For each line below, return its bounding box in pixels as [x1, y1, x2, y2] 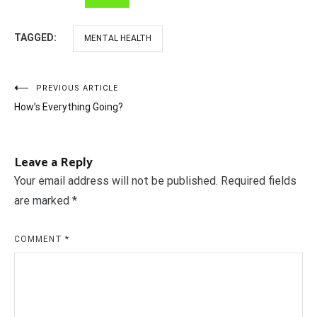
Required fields [221, 174, 296, 188]
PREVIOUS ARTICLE [36, 83, 118, 93]
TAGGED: [14, 32, 59, 44]
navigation [13, 105, 98, 137]
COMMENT [14, 234, 65, 245]
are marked [14, 194, 72, 208]
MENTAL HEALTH [84, 33, 151, 44]
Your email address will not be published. [14, 174, 218, 188]
